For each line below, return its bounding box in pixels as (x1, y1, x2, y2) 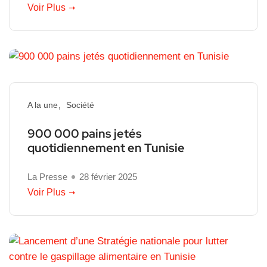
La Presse (27, 172, 67, 182)
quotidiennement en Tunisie (27, 140, 185, 156)
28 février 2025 (79, 172, 137, 182)
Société (66, 100, 94, 110)
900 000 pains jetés (27, 126, 142, 142)
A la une (27, 100, 58, 110)
